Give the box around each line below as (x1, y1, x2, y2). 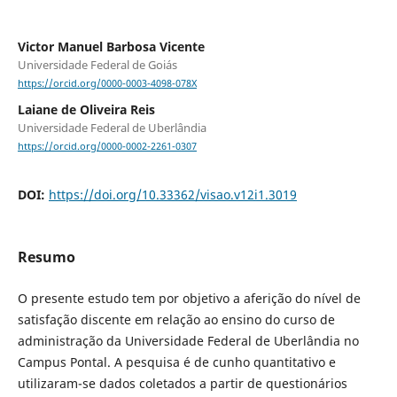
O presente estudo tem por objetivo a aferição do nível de (17, 290, 361, 307)
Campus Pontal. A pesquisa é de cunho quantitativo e (17, 354, 336, 371)
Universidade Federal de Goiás (17, 56, 177, 73)
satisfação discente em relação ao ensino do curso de (17, 311, 335, 329)
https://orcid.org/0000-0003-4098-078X (17, 77, 197, 90)
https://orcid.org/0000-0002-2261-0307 (17, 140, 197, 153)
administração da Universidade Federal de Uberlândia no (17, 332, 359, 350)
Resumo (17, 247, 75, 268)
